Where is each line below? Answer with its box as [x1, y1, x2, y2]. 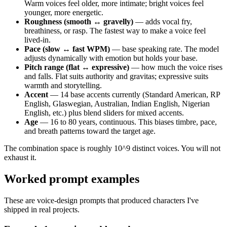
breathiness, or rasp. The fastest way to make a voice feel [24, 26, 206, 35]
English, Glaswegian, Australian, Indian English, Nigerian [24, 99, 210, 108]
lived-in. [24, 35, 51, 45]
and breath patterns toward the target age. [24, 127, 156, 136]
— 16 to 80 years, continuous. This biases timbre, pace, [38, 118, 217, 127]
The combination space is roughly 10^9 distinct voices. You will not [4, 144, 220, 153]
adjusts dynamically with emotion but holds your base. [24, 54, 198, 63]
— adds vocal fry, [133, 17, 192, 26]
